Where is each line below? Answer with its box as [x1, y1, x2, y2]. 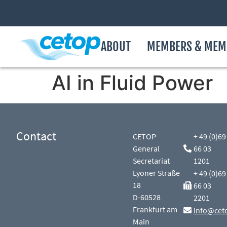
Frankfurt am [133, 204, 178, 214]
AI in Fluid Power [52, 70, 213, 95]
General [133, 143, 160, 154]
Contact [16, 128, 56, 144]
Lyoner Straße [133, 168, 180, 178]
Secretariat [133, 156, 170, 166]
